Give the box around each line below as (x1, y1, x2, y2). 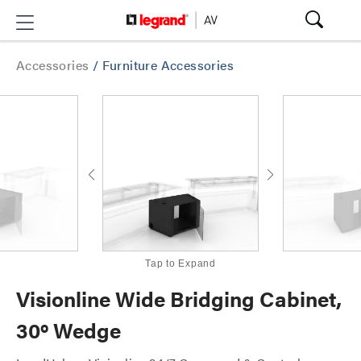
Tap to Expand (145, 258, 216, 269)
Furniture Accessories (102, 56, 234, 74)
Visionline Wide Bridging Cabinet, (16, 284, 342, 313)
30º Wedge (16, 315, 121, 345)
